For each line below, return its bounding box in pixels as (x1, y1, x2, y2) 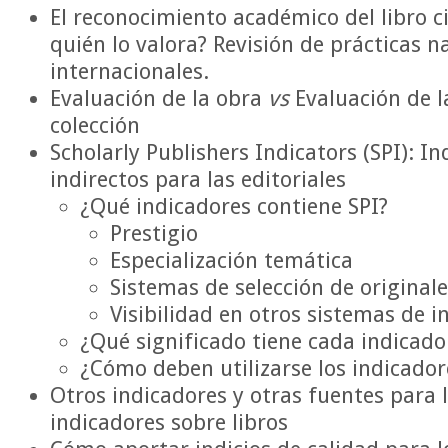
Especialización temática (110, 248, 353, 274)
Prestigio (110, 221, 198, 247)
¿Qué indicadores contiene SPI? (80, 194, 388, 220)
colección (50, 113, 140, 139)
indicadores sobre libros (50, 410, 288, 436)
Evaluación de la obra (50, 86, 268, 112)
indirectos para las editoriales (50, 167, 346, 193)
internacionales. (50, 59, 209, 85)
